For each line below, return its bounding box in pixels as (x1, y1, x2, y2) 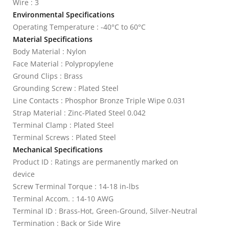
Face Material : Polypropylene (13, 59, 113, 68)
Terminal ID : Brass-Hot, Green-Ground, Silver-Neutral (13, 206, 197, 216)
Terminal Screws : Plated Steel (13, 132, 116, 142)
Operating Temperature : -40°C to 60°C (13, 22, 146, 32)
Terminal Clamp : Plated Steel (13, 120, 114, 130)
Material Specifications (13, 34, 93, 44)
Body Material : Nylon (13, 47, 86, 56)
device (13, 169, 35, 179)
